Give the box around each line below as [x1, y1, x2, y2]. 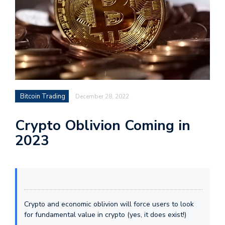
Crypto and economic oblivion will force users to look [24, 199, 194, 209]
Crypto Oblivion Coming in [15, 116, 190, 135]
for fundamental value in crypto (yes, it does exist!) [24, 210, 186, 219]
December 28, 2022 [75, 92, 129, 100]
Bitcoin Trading [20, 92, 65, 101]
